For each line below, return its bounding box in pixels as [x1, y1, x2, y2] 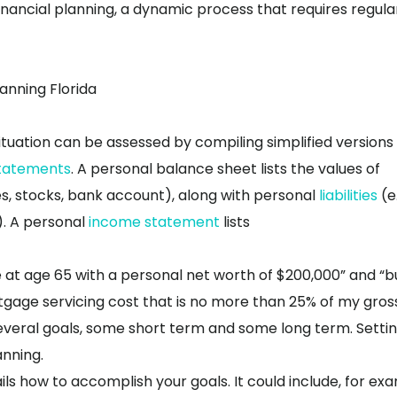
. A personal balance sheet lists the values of [71, 159, 380, 179]
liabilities [319, 185, 378, 206]
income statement [89, 212, 220, 232]
